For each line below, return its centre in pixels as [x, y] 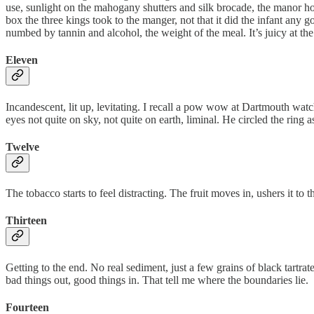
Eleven [22, 60]
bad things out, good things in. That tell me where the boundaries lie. [157, 280]
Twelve [22, 146]
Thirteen [26, 221]
